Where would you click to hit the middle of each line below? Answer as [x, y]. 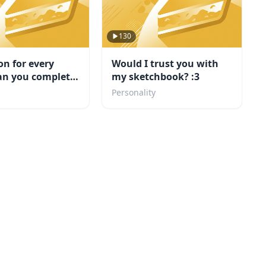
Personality [134, 92]
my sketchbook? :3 [156, 76]
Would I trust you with [165, 63]
